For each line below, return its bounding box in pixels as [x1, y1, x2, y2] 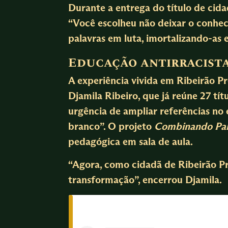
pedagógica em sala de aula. [68, 135, 193, 148]
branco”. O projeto [68, 120, 155, 132]
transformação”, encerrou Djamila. [68, 173, 222, 186]
